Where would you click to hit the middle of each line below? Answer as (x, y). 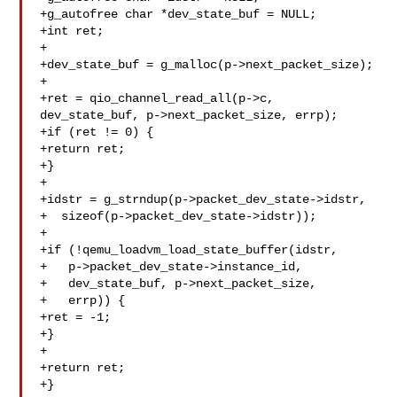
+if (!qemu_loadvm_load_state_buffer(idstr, (189, 250)
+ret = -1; (76, 317)
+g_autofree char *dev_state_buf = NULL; (179, 14)
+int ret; (72, 31)
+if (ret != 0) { (97, 132)
